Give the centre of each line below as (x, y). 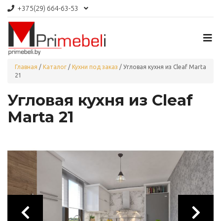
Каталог (55, 67)
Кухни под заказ (95, 67)
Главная (26, 67)
